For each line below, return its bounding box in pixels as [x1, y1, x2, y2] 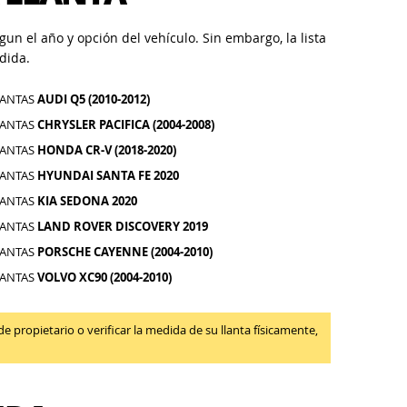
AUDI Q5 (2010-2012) [37, 91, 151, 107]
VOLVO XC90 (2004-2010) [37, 269, 173, 285]
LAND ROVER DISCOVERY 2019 [37, 218, 209, 234]
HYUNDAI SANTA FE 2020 [37, 167, 180, 184]
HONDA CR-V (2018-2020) [37, 142, 177, 158]
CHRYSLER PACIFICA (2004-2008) [37, 116, 215, 133]
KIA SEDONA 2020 [37, 193, 138, 209]
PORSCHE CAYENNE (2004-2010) [37, 243, 213, 260]
